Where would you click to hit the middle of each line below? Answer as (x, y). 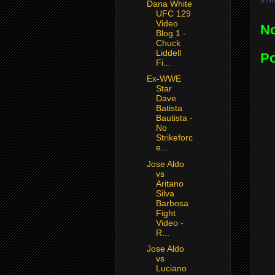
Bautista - (174, 118)
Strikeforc (174, 138)
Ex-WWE (164, 79)
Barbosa (172, 203)
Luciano (171, 269)
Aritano (169, 183)
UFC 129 (173, 13)
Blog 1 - (171, 33)
